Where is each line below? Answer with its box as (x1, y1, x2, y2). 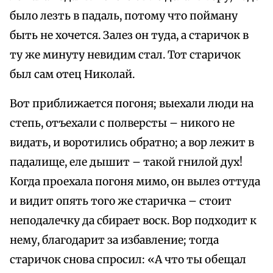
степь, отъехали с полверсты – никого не (10, 116, 235, 130)
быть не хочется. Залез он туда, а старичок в (10, 29, 249, 43)
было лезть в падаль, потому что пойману (10, 9, 238, 23)
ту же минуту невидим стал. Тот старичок (10, 48, 241, 62)
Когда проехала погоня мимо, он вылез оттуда (10, 175, 260, 189)
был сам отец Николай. (10, 68, 135, 82)
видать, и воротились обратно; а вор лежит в (10, 136, 254, 150)
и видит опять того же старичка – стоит (10, 194, 232, 208)
